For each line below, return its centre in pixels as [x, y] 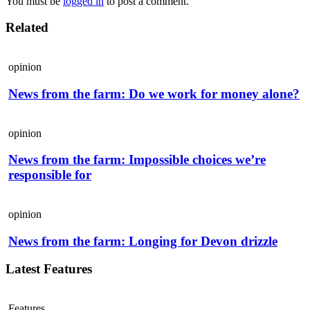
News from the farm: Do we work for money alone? [154, 93]
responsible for [50, 175]
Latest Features [49, 269]
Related [27, 28]
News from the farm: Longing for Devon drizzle [143, 241]
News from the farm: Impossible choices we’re [137, 160]
